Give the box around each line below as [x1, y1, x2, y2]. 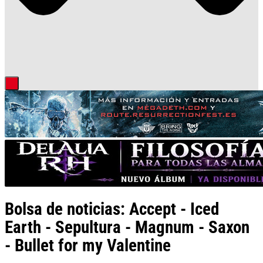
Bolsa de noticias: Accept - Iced [5, 199, 219, 220]
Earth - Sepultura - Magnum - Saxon [5, 217, 249, 238]
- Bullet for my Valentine [5, 235, 171, 256]
